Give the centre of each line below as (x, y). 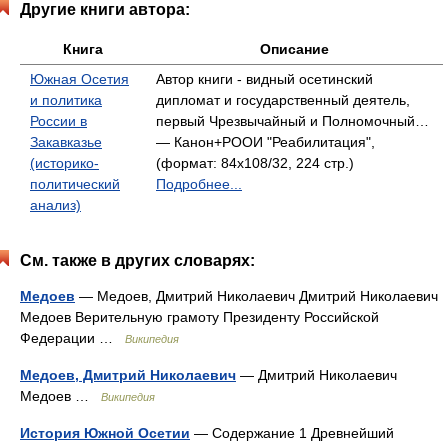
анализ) (55, 205)
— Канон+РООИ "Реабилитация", (265, 142)
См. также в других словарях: (137, 260)
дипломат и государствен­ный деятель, (283, 100)
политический (75, 184)
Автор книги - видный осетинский (264, 79)
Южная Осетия (79, 79)
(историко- (64, 163)
